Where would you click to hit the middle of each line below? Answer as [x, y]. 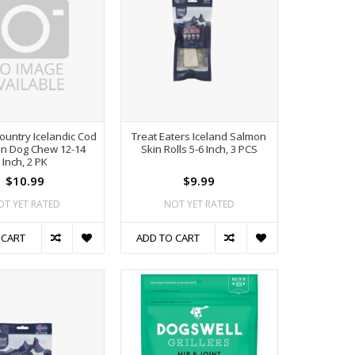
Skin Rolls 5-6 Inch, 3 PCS [199, 149]
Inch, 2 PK [25, 161]
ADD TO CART [168, 237]
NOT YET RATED [199, 204]
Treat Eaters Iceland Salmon [199, 136]
